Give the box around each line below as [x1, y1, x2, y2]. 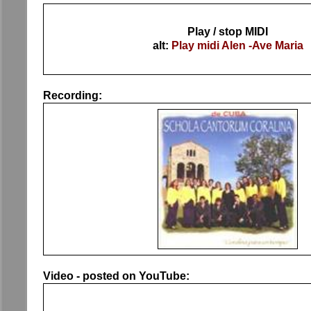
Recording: [43, 89, 102, 101]
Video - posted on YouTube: [43, 269, 190, 282]
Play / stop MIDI [187, 25, 268, 37]
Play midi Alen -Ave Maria [171, 39, 303, 51]
